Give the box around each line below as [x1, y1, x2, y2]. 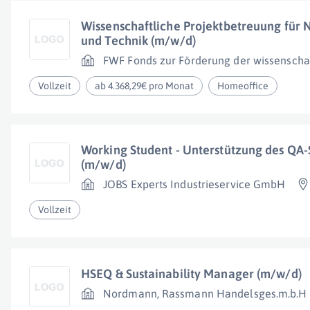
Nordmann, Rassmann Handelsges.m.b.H [103, 287, 307, 300]
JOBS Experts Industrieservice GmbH [103, 178, 286, 190]
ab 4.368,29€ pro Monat [95, 80, 194, 91]
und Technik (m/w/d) [81, 33, 196, 48]
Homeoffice [217, 80, 269, 91]
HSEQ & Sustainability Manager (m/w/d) [81, 266, 302, 281]
